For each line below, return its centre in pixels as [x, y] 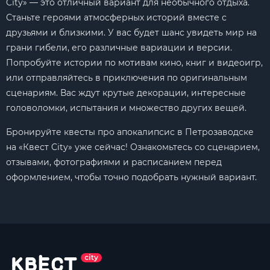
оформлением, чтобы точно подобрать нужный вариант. [131, 177]
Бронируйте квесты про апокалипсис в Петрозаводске [130, 132]
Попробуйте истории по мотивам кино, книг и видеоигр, [134, 63]
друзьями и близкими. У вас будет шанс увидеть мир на [131, 33]
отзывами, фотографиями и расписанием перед [114, 162]
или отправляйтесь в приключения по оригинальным [127, 78]
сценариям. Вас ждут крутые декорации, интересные [126, 93]
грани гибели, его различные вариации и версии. [119, 48]
